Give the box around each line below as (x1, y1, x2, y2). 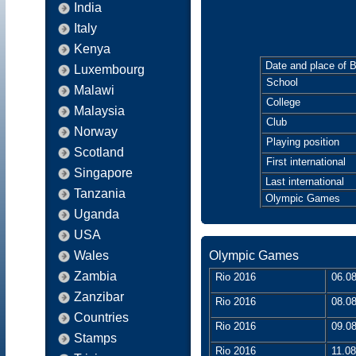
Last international (265, 176, 344, 188)
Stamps (74, 331, 117, 345)
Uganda (74, 207, 119, 221)
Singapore (74, 166, 133, 180)
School (262, 76, 298, 88)
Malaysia (74, 104, 125, 118)
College (262, 96, 300, 108)
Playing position (262, 136, 339, 148)
